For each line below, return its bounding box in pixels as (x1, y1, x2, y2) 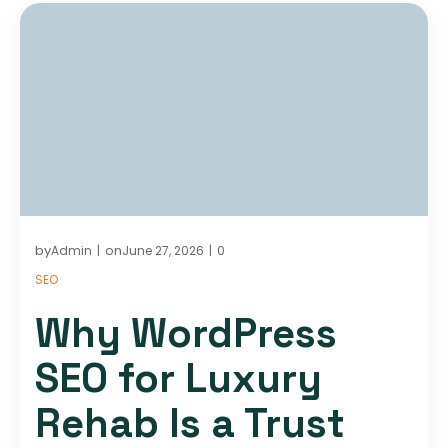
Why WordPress (35, 307, 337, 359)
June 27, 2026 (122, 241, 204, 259)
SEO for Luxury (35, 352, 322, 404)
